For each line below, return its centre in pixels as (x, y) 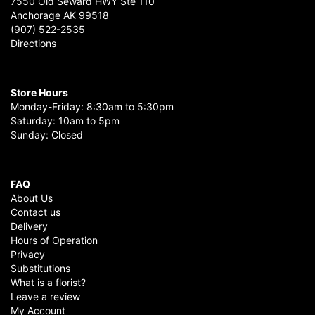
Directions (33, 44)
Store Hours (39, 93)
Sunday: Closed (47, 135)
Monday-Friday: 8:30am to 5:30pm (92, 107)
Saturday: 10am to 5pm (65, 121)
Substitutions (40, 269)
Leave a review (45, 297)
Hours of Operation (54, 240)
